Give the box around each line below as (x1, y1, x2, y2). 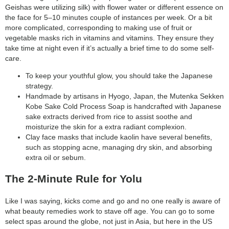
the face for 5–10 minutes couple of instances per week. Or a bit (5, 13, 212, 21)
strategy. (26, 81, 53, 90)
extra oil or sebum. (26, 153, 86, 162)
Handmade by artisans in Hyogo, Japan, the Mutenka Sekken (26, 91, 224, 100)
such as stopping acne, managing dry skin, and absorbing (26, 143, 212, 151)
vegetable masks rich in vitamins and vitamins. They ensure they (5, 33, 214, 42)
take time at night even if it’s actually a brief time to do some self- (5, 43, 214, 52)
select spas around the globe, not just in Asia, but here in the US (5, 217, 212, 225)
